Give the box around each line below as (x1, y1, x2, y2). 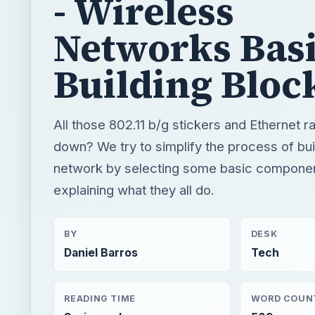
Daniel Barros (64, 246, 139, 260)
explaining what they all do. (53, 181, 214, 198)
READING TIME (64, 292, 136, 304)
